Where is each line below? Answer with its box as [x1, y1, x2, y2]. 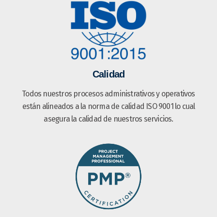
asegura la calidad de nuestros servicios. [44, 114, 173, 124]
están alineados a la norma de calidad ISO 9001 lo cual [22, 101, 195, 111]
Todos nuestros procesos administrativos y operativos [22, 89, 195, 98]
